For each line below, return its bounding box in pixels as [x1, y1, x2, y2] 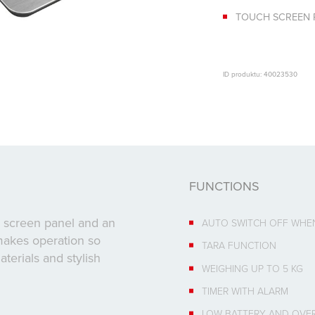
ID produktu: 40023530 [223, 68, 297, 79]
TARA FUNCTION [202, 238, 276, 252]
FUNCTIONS [189, 177, 259, 195]
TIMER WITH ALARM [202, 283, 288, 297]
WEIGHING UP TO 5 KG [202, 261, 303, 275]
